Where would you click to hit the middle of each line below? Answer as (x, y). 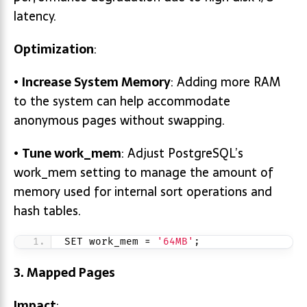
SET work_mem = (111, 242)
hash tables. (47, 211)
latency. (35, 16)
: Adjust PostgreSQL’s (182, 153)
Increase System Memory (96, 82)
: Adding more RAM (225, 82)
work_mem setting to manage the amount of (144, 172)
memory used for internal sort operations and (143, 192)
